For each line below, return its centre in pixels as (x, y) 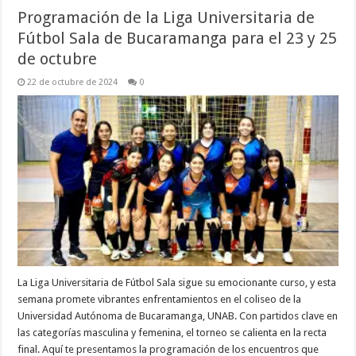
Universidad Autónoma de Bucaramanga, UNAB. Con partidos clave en (178, 315)
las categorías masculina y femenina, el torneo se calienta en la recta (172, 332)
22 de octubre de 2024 (73, 82)
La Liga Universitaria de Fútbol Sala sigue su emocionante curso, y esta (177, 282)
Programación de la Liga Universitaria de (166, 17)
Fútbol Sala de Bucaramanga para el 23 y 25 (178, 38)
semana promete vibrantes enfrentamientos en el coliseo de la (160, 299)
